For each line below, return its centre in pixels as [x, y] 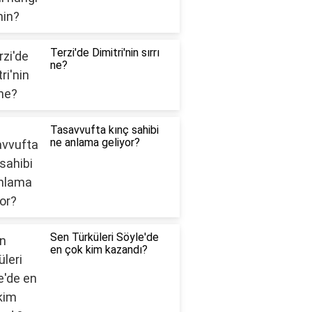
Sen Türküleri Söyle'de [104, 237]
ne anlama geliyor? [95, 143]
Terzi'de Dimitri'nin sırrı [104, 53]
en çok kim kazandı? [99, 250]
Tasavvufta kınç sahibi [104, 130]
